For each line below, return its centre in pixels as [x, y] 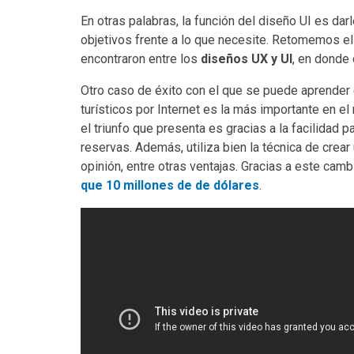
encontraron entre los [141, 58]
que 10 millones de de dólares [170, 185]
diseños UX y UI [247, 58]
